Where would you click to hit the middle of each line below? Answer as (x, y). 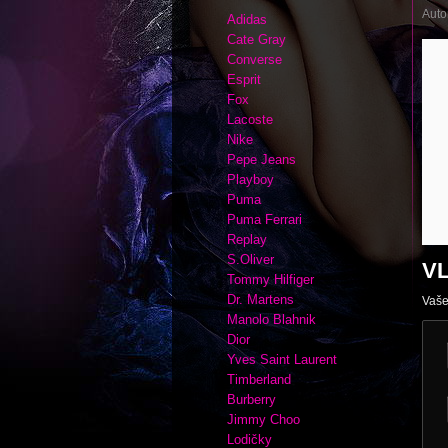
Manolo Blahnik (271, 319)
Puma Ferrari (264, 219)
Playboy (250, 179)
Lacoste (250, 119)
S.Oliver (250, 259)
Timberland (259, 379)
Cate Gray (256, 39)
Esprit (244, 79)
